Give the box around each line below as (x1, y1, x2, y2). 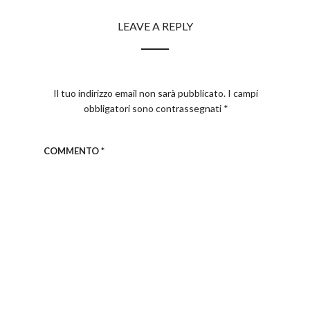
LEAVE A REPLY (117, 19, 193, 33)
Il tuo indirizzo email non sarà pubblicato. (53, 87, 226, 100)
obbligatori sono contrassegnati (83, 102, 224, 115)
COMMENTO (43, 145, 101, 157)
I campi (228, 87, 259, 100)
